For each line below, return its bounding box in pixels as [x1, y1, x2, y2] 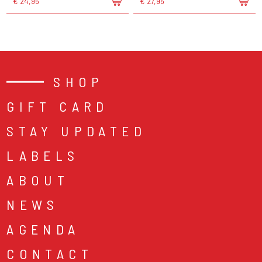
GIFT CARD [6, 97, 109, 115]
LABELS [6, 146, 80, 164]
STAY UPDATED [6, 122, 147, 139]
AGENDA [6, 220, 80, 237]
